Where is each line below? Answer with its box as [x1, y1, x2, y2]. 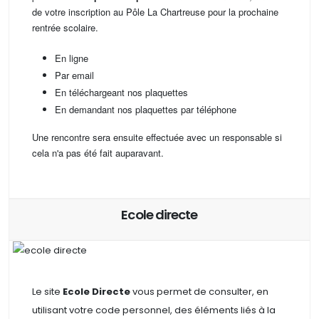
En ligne [55, 51, 88, 66]
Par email [55, 68, 94, 83]
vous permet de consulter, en [132, 284, 268, 298]
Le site [32, 284, 63, 298]
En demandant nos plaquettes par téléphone [55, 103, 236, 117]
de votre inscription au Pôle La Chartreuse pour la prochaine [32, 5, 278, 19]
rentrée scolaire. [32, 21, 98, 35]
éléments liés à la [194, 303, 276, 317]
